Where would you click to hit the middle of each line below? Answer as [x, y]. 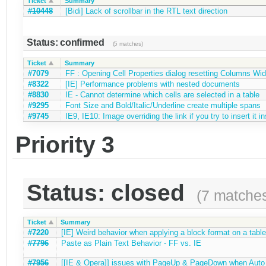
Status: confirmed [67, 43]
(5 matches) [128, 44]
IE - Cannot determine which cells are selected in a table [162, 95]
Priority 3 [65, 144]
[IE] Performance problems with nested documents [152, 84]
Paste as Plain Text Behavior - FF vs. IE [131, 243]
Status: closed [109, 193]
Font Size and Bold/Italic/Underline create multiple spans [163, 106]
